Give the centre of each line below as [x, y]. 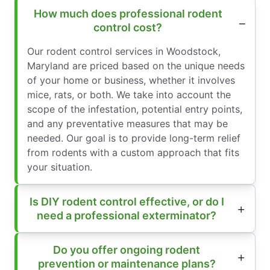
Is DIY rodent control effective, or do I [127, 201]
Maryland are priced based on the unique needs [136, 65]
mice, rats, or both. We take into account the [129, 94]
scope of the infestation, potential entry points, [135, 109]
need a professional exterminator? [127, 215]
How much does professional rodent [128, 13]
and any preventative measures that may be [127, 123]
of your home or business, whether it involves [131, 80]
